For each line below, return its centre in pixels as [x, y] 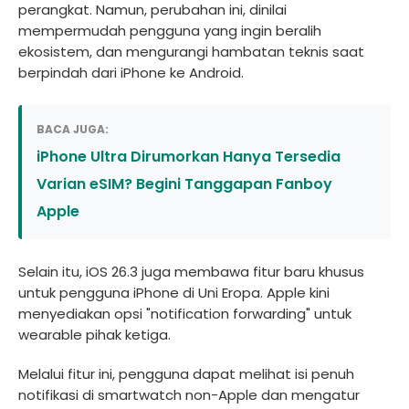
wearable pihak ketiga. [94, 335]
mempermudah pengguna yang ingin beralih [170, 31]
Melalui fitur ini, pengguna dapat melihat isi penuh [186, 374]
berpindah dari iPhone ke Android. [131, 73]
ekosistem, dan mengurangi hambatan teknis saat [191, 52]
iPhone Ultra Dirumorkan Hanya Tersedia [189, 157]
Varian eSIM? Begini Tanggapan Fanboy [184, 184]
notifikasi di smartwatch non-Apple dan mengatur [189, 395]
